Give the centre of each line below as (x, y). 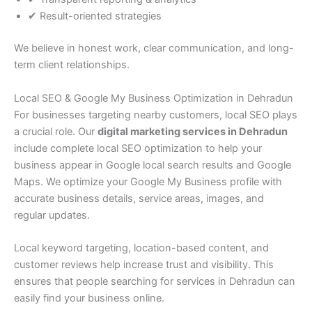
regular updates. (52, 215)
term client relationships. (72, 65)
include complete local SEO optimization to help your (138, 148)
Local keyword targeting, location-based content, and (141, 248)
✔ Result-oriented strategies (95, 16)
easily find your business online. (89, 298)
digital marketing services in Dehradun (193, 131)
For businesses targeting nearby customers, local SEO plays (156, 115)
